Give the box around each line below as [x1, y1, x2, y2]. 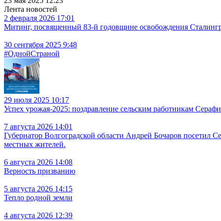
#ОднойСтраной [4, 49, 60, 58]
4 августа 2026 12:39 [4, 211, 73, 220]
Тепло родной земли [4, 193, 73, 202]
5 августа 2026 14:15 [4, 184, 73, 193]
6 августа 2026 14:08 [4, 157, 73, 166]
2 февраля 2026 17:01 [4, 13, 74, 22]
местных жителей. [4, 140, 66, 148]
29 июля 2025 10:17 [4, 95, 69, 104]
